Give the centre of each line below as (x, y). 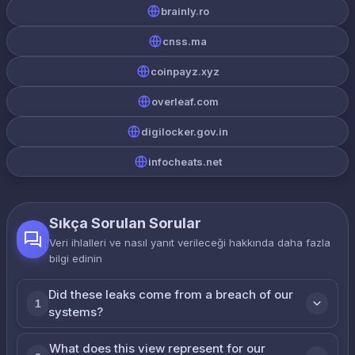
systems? (76, 312)
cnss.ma (185, 41)
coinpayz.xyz (185, 71)
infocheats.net (185, 162)
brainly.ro (185, 11)
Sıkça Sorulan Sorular (126, 223)
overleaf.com (185, 101)
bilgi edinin (76, 258)
